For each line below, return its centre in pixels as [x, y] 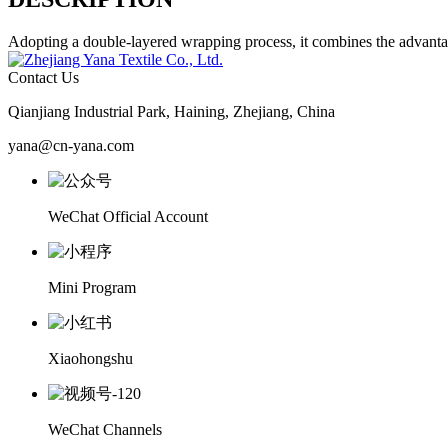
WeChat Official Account [128, 216]
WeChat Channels [105, 429]
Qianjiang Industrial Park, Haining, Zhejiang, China [171, 111]
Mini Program [92, 287]
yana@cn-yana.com [71, 145]
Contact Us [43, 77]
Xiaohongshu [90, 358]
